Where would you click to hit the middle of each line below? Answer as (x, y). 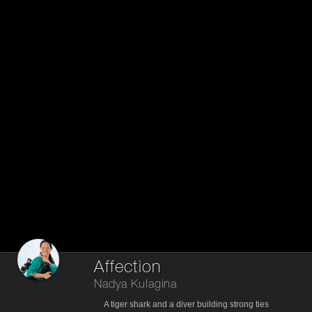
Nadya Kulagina (136, 284)
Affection (128, 267)
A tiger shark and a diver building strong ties (187, 304)
